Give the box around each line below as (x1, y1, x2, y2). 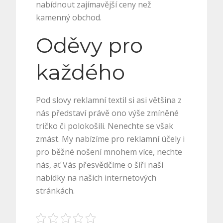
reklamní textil (73, 95, 127, 106)
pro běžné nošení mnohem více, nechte (36, 146, 183, 157)
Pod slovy (36, 95, 74, 106)
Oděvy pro (36, 32, 143, 58)
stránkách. (36, 185, 75, 196)
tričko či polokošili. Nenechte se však (36, 120, 174, 131)
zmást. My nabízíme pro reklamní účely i (36, 133, 185, 144)
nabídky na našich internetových (36, 172, 157, 183)
